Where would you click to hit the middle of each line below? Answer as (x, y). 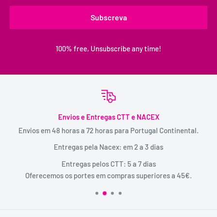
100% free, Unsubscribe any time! (108, 48)
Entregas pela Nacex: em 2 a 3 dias (108, 147)
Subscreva (108, 17)
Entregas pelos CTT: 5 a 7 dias (108, 163)
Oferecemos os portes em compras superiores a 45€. (108, 175)
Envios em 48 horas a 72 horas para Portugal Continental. (108, 130)
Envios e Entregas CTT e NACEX (108, 116)
